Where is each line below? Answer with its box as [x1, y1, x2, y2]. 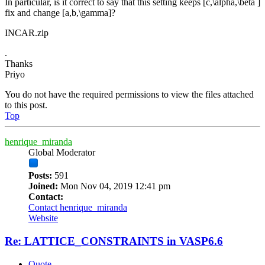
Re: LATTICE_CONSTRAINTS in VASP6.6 [5, 234, 223, 247]
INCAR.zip [5, 28, 49, 38]
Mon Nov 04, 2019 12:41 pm [58, 181, 170, 192]
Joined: [28, 181, 58, 192]
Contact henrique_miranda [28, 202, 127, 213]
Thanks [5, 59, 33, 69]
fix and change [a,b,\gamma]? [5, 8, 115, 18]
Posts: [28, 170, 52, 181]
